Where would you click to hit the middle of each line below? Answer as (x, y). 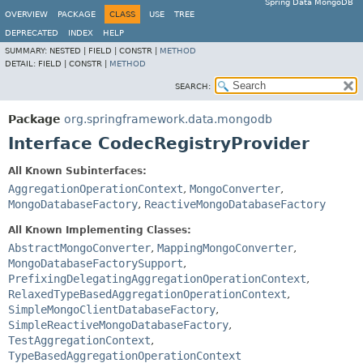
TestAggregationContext (79, 340)
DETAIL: (21, 64)
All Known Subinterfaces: (77, 171)
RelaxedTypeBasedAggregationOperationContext (147, 294)
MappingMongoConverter (225, 248)
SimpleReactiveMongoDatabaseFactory (118, 325)
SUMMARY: (27, 51)
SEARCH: (193, 86)
